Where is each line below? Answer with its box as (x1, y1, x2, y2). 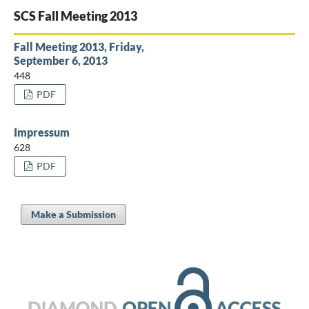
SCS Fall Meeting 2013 (13, 8, 137, 23)
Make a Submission (30, 208, 116, 220)
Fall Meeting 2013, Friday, (13, 39, 144, 53)
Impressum (13, 125, 70, 139)
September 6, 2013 (13, 53, 108, 67)
